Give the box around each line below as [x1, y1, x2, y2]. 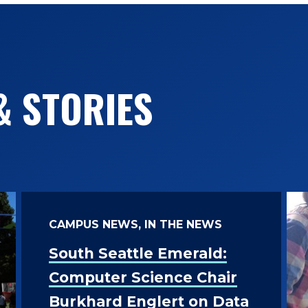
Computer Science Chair [48, 269, 237, 286]
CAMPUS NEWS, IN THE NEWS [48, 218, 222, 231]
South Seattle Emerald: [48, 245, 227, 262]
